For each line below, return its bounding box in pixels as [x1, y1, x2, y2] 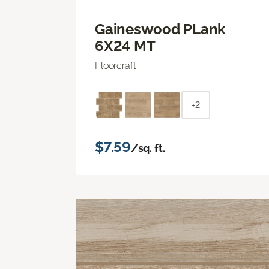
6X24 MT [95, 37, 156, 55]
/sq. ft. [130, 141, 165, 154]
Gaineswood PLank [95, 20, 226, 38]
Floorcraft [95, 59, 136, 71]
